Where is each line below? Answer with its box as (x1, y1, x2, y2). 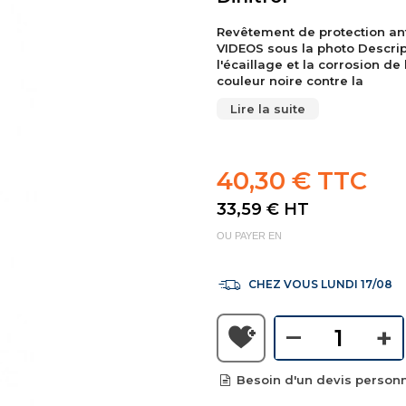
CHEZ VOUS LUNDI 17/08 (245, 277, 392, 291)
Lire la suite (230, 101, 305, 116)
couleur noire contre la (217, 73, 363, 88)
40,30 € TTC (217, 166, 367, 196)
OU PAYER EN (217, 230, 282, 241)
